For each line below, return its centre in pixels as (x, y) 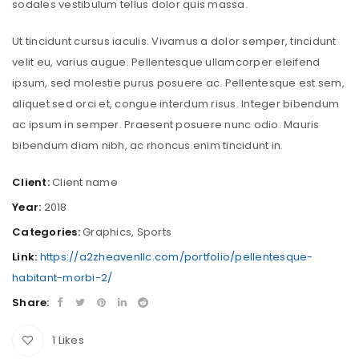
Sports (154, 232)
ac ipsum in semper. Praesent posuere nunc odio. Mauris (166, 124)
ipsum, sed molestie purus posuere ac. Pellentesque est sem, (178, 83)
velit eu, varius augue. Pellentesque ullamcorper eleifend (166, 62)
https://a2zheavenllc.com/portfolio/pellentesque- (176, 256)
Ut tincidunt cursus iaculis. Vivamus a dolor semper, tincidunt (174, 41)
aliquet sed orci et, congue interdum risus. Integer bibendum (175, 103)
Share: (31, 302)
